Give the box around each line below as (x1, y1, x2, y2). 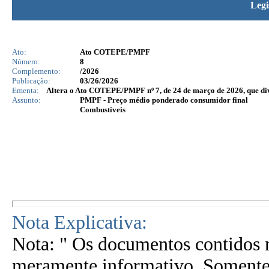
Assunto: (12, 95, 41, 104)
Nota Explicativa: (12, 212, 147, 233)
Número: (12, 57, 40, 66)
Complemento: (12, 67, 61, 76)
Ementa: (12, 86, 39, 95)
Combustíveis (80, 105, 125, 114)
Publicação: (12, 76, 50, 85)
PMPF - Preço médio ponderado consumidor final (80, 95, 248, 104)
